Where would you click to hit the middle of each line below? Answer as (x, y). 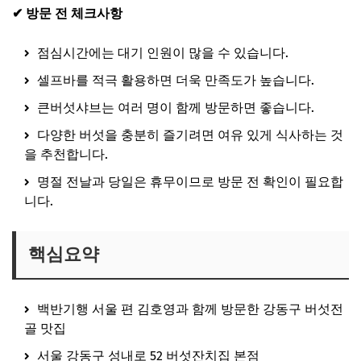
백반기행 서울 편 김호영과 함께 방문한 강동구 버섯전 (189, 309)
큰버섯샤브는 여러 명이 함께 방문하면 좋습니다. (174, 107)
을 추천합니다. (66, 154)
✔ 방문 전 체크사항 (67, 13)
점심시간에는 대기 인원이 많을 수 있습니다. (161, 52)
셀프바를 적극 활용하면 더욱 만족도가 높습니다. (174, 80)
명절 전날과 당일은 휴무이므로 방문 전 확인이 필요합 (189, 181)
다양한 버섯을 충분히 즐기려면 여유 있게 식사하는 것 (189, 135)
